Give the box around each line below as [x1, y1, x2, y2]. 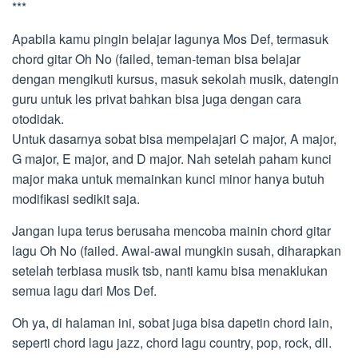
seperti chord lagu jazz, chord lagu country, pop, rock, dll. [12, 333, 332, 352]
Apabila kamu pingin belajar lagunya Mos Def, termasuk [12, 30, 328, 48]
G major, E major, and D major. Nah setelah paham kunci [12, 149, 332, 168]
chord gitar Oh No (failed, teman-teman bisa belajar [12, 50, 300, 68]
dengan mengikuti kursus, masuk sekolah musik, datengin [12, 70, 339, 88]
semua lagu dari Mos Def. [12, 281, 157, 300]
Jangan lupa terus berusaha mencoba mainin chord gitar [12, 221, 331, 240]
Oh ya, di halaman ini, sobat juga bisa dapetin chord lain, [12, 313, 332, 332]
